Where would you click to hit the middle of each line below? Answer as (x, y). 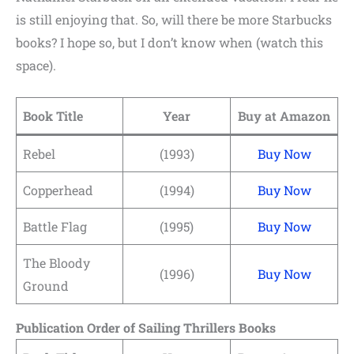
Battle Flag (55, 226)
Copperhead (58, 190)
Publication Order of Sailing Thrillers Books (146, 327)
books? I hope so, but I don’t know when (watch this (169, 43)
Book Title (53, 115)
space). (36, 66)
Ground (46, 285)
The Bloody (56, 262)
